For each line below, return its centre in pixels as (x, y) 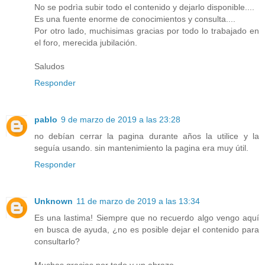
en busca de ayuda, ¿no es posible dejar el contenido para (147, 230)
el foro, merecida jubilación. (86, 43)
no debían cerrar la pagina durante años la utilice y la (147, 136)
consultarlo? (57, 242)
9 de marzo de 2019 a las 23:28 (121, 120)
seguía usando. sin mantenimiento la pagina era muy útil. (141, 148)
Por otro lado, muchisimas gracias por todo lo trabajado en (147, 31)
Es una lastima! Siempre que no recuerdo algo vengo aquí (147, 218)
